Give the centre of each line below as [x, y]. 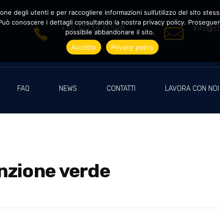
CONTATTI [121, 89]
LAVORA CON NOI [192, 89]
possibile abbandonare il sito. [110, 32]
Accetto [83, 47]
